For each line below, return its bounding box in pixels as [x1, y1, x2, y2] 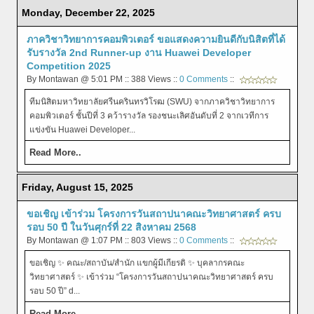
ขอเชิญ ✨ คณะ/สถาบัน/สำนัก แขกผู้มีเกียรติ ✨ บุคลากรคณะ [29, 258, 245, 268]
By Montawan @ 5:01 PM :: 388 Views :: [26, 74, 179, 85]
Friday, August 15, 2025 [21, 182, 133, 193]
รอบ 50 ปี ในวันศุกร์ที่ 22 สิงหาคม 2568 [26, 221, 196, 233]
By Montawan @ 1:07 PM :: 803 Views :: [26, 235, 179, 246]
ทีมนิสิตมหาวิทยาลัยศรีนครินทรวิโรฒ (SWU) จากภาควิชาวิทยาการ [29, 97, 275, 107]
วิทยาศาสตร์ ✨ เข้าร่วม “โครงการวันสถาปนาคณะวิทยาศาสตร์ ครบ [29, 272, 273, 282]
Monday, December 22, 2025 [21, 7, 155, 19]
